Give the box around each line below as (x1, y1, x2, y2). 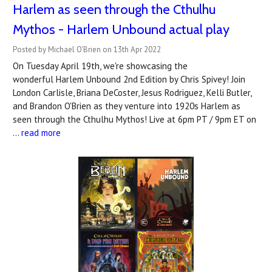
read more (21, 127, 61, 138)
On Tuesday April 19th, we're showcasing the (13, 60, 188, 72)
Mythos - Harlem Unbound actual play (13, 21, 229, 38)
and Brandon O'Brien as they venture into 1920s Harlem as (13, 100, 240, 112)
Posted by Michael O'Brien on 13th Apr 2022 (13, 44, 161, 55)
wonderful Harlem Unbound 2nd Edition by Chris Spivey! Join (13, 73, 245, 85)
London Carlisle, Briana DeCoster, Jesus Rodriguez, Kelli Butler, (13, 87, 251, 98)
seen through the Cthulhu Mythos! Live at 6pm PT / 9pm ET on (13, 114, 256, 125)
